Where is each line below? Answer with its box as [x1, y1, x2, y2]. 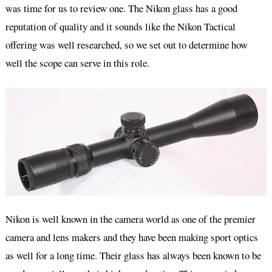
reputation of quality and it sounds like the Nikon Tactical [5, 19, 236, 34]
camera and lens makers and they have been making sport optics [5, 229, 258, 244]
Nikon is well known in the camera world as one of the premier [5, 211, 256, 226]
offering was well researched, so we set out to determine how [5, 38, 248, 52]
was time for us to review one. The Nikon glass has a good [5, 1, 237, 16]
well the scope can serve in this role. [5, 56, 149, 70]
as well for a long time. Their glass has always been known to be [5, 248, 261, 262]
